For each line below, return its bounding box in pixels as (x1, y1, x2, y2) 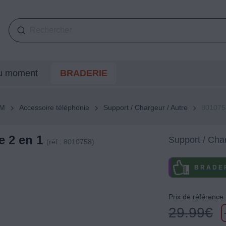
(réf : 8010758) (46, 138, 94, 146)
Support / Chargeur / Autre (103, 103, 188, 112)
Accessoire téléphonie (19, 103, 89, 112)
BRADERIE (60, 68, 107, 78)
